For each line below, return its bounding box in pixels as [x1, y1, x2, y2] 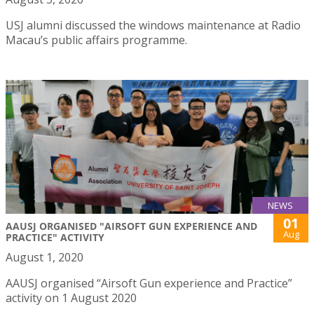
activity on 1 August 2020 [6, 289, 137, 306]
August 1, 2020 [6, 249, 83, 265]
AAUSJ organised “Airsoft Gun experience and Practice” [6, 275, 292, 291]
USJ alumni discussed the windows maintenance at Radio [6, 17, 301, 33]
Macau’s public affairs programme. [6, 32, 187, 48]
